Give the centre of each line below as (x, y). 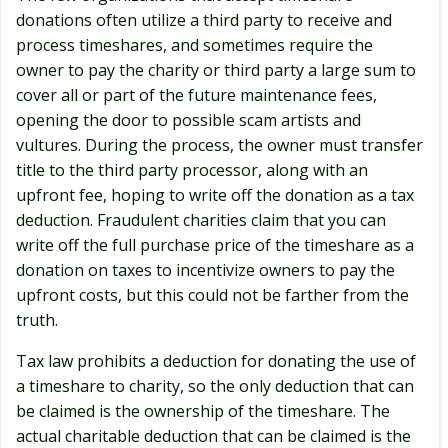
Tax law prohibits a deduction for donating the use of (216, 361)
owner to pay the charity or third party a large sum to (216, 70)
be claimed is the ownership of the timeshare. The (203, 411)
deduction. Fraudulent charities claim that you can (201, 220)
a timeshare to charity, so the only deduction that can (215, 386)
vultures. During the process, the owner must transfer (219, 145)
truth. (37, 320)
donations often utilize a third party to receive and (204, 20)
